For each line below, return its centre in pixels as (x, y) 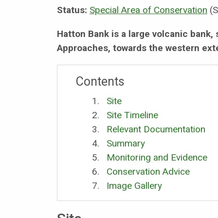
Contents (100, 81)
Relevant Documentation (156, 129)
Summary (126, 143)
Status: (72, 10)
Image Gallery (134, 185)
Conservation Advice (148, 171)
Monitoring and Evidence (157, 157)
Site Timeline (132, 115)
